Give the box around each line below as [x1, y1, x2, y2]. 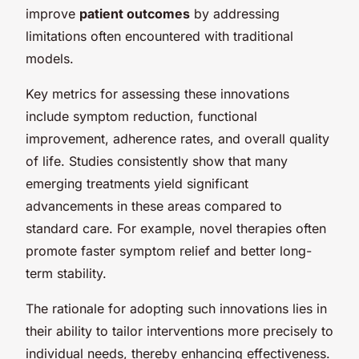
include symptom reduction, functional [26, 107, 257, 124]
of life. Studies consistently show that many [26, 152, 288, 169]
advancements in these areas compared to [26, 197, 282, 214]
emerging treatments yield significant [26, 175, 248, 192]
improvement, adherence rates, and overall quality [26, 130, 329, 147]
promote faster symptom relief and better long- [26, 242, 312, 259]
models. [26, 50, 74, 67]
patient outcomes [79, 5, 190, 22]
